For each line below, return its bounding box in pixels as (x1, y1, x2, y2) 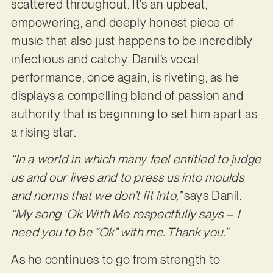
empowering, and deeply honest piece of (10, 15, 234, 30)
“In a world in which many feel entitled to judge (10, 152, 261, 167)
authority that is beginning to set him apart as (10, 106, 258, 121)
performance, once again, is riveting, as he (10, 69, 239, 85)
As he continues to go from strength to (10, 252, 221, 267)
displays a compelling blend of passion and (10, 88, 244, 103)
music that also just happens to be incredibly (10, 33, 253, 48)
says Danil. (183, 188, 242, 204)
